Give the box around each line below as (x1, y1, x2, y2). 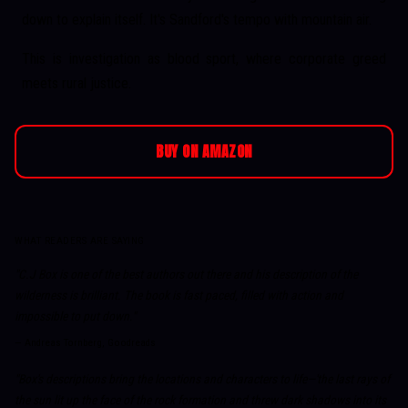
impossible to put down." (15, 308, 136, 323)
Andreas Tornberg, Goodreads (25, 336, 156, 349)
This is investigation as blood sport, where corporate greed (22, 50, 386, 68)
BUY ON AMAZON (156, 140, 252, 163)
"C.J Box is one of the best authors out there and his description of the (15, 266, 358, 281)
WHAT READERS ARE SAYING (15, 234, 145, 247)
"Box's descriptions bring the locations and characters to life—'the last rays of (15, 371, 390, 386)
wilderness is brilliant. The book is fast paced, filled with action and (15, 287, 343, 302)
